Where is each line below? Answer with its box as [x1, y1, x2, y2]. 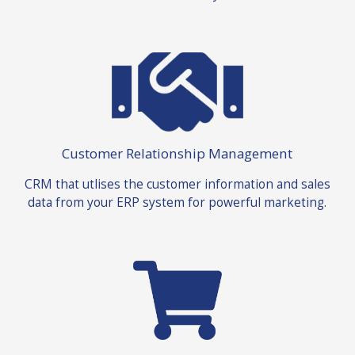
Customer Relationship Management [62, 144, 293, 163]
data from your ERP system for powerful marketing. [28, 193, 327, 212]
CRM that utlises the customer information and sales [24, 175, 330, 193]
